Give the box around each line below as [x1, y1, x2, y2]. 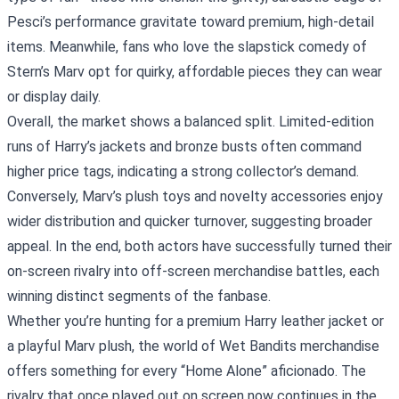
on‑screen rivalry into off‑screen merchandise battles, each [7, 263, 379, 281]
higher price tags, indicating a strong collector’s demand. [7, 163, 359, 181]
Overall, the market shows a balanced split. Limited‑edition [7, 113, 374, 131]
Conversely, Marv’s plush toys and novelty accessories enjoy [7, 188, 383, 206]
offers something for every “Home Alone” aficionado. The [7, 362, 366, 380]
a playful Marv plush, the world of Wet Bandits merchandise [7, 338, 379, 355]
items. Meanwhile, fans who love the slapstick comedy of [7, 38, 367, 56]
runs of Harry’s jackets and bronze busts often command [7, 138, 362, 156]
